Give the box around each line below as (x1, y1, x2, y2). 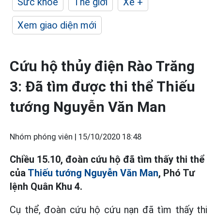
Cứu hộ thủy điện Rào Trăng (10, 58, 195, 75)
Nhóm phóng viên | (10, 132, 78, 141)
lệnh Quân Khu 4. (10, 181, 82, 192)
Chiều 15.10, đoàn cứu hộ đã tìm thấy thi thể (10, 154, 205, 165)
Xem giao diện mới (17, 19, 96, 31)
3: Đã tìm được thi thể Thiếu (10, 78, 195, 95)
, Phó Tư (158, 167, 195, 179)
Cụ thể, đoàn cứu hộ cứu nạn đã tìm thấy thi (10, 204, 207, 216)
